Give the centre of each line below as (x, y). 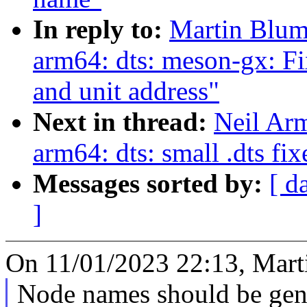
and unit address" (126, 91)
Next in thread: (123, 122)
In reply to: (101, 29)
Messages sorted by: (151, 184)
